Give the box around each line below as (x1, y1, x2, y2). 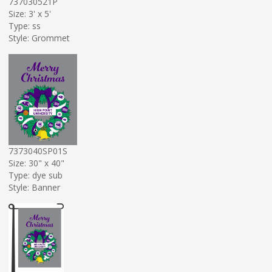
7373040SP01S (8, 144, 67, 157)
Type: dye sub (8, 169, 63, 181)
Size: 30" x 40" (8, 157, 64, 169)
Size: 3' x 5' (8, 7, 51, 19)
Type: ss (8, 19, 41, 32)
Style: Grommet (8, 32, 70, 44)
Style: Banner (8, 181, 60, 193)
